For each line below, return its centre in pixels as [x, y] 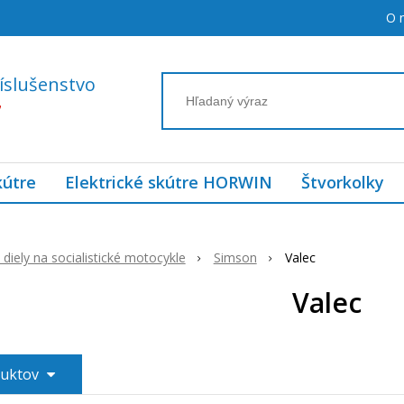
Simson [235, 257]
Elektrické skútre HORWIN [169, 182]
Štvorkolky [343, 182]
